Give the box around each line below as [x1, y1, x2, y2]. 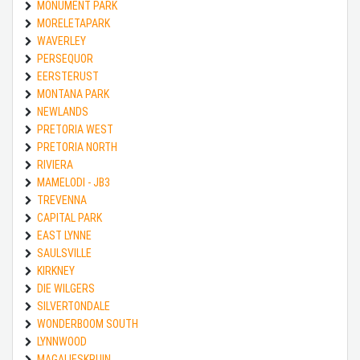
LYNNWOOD [37, 334, 87, 348]
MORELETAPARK [37, 16, 110, 30]
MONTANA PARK [37, 87, 109, 100]
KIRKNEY [37, 264, 75, 277]
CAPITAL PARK [37, 211, 102, 224]
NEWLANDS [37, 104, 88, 118]
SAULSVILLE [37, 246, 92, 260]
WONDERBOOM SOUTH [37, 317, 138, 330]
